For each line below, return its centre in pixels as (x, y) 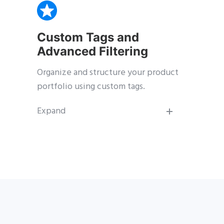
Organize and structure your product (108, 73)
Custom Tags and (88, 37)
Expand (51, 111)
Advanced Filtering (92, 51)
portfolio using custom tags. (91, 87)
